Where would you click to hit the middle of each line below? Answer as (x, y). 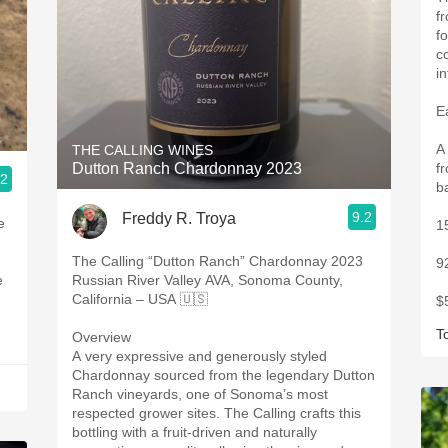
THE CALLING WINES (142, 150)
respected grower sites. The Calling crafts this (216, 413)
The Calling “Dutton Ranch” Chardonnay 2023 (217, 261)
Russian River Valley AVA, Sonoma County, (207, 280)
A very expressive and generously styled (199, 356)
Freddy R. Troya (179, 218)
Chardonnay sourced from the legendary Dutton (223, 375)
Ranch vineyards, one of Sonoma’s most (200, 394)
